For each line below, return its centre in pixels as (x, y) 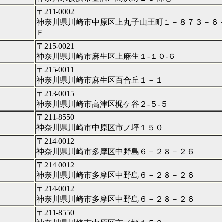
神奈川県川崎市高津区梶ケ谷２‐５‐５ (102, 104)
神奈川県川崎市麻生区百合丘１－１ (100, 80)
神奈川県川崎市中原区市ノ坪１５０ (100, 127)
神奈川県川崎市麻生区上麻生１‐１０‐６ (106, 56)
